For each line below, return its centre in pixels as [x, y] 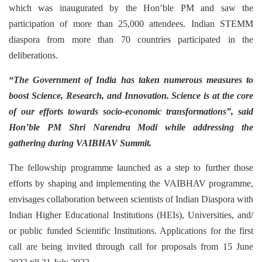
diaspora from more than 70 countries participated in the [131, 39]
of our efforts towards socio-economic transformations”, [121, 111]
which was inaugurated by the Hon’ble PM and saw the [131, 8]
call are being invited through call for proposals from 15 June [131, 247]
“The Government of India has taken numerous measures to [131, 80]
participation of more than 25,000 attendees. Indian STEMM [131, 24]
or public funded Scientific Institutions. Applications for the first [131, 231]
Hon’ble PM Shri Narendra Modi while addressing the [131, 127]
